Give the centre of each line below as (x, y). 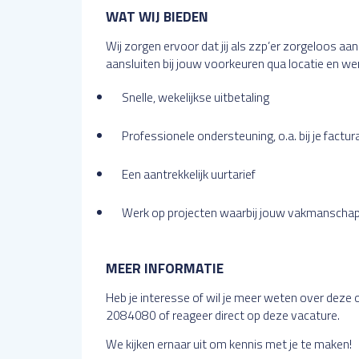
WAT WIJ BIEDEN (157, 16)
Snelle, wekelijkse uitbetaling (196, 97)
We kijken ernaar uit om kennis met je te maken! (229, 344)
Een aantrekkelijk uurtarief (189, 174)
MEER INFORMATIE (165, 268)
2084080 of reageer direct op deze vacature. (223, 315)
